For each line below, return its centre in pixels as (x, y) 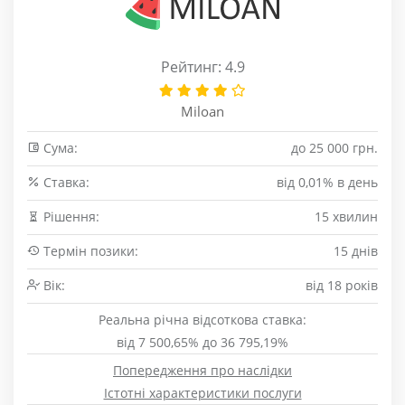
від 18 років (342, 285)
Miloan (202, 111)
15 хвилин (346, 217)
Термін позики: (89, 251)
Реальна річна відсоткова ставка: (202, 320)
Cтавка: (65, 182)
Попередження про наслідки (202, 370)
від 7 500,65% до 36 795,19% (202, 342)
